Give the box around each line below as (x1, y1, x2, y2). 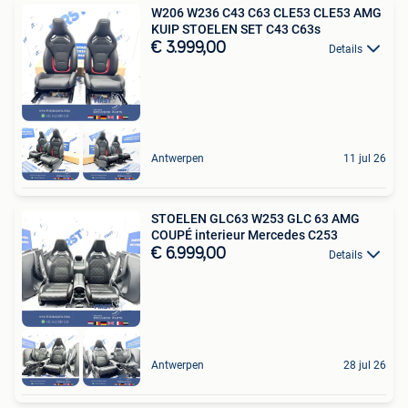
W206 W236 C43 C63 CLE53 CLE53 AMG (151, 5, 382, 20)
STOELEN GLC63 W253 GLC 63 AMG (151, 211, 360, 227)
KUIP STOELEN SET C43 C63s (151, 21, 321, 36)
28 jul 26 (343, 358, 386, 372)
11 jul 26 (343, 152, 386, 166)
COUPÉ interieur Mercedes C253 (151, 228, 338, 243)
